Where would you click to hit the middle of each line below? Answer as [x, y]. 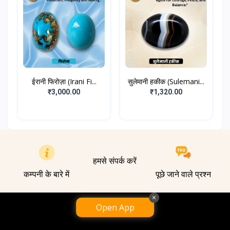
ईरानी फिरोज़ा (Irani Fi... [64, 82]
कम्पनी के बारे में [47, 174]
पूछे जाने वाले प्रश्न [184, 174]
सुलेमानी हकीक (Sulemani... [166, 82]
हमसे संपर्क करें [115, 161]
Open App [115, 207]
